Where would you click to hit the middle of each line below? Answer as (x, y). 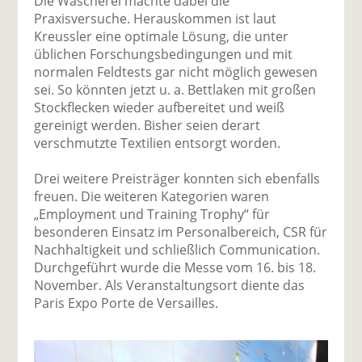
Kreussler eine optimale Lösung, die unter (162, 36)
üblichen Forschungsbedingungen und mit (164, 54)
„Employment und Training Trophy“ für (152, 214)
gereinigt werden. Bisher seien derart (147, 125)
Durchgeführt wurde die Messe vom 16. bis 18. (175, 267)
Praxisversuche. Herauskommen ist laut (156, 18)
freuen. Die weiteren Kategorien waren (152, 196)
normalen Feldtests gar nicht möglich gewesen (176, 72)
